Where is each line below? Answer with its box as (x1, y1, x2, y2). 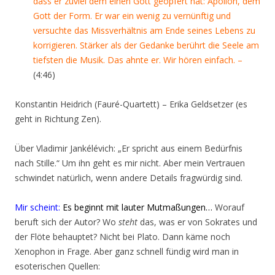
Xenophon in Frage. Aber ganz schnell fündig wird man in (15, 246, 239, 257)
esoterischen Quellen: (15, 260, 100, 272)
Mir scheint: (15, 201, 60, 213)
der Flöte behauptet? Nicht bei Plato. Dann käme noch (15, 231, 230, 242)
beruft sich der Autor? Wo (15, 216, 118, 228)
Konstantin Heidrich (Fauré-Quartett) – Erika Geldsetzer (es (15, 98, 247, 110)
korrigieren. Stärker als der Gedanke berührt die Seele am (33, 39, 259, 51)
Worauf (212, 201, 244, 213)
